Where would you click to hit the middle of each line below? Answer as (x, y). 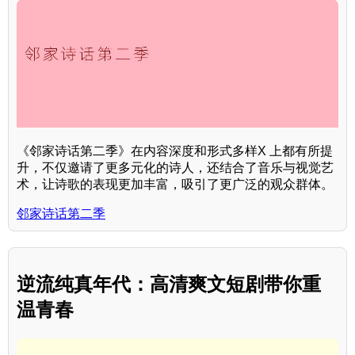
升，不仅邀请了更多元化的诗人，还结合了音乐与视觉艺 (175, 168)
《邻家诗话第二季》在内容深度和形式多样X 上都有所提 (175, 151)
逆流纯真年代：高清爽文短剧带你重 (169, 284)
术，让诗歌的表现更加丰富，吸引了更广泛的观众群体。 (175, 185)
